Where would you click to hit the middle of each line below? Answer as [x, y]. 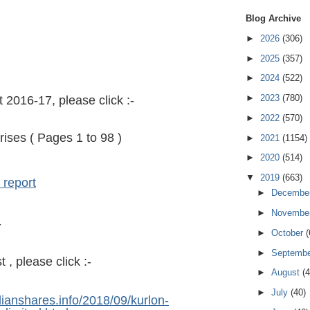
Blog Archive [273, 19]
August [286, 273]
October [288, 232]
